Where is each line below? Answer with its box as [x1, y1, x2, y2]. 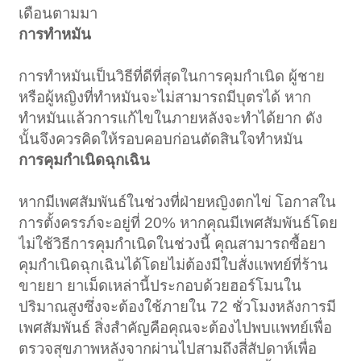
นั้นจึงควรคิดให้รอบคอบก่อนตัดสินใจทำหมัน [19, 130, 304, 147]
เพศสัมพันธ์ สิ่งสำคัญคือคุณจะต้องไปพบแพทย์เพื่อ [19, 318, 333, 336]
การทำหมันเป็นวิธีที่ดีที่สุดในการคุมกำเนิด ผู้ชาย [19, 67, 326, 85]
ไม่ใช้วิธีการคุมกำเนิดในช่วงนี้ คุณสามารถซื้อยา [19, 234, 326, 252]
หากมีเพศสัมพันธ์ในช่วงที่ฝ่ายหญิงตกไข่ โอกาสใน [19, 193, 337, 210]
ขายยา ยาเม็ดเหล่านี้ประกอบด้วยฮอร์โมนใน [19, 276, 302, 294]
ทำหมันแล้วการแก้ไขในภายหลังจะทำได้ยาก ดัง [19, 109, 323, 127]
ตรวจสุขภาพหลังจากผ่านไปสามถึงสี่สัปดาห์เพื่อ [19, 339, 317, 357]
